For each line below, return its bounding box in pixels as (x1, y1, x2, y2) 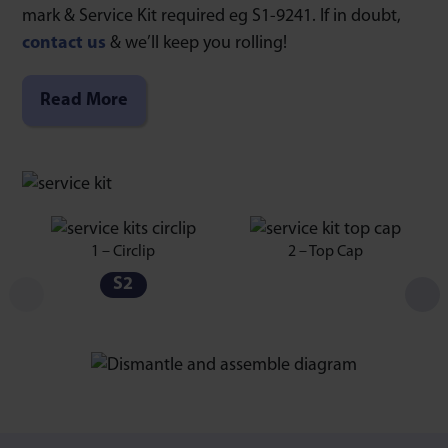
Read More (40, 90, 128, 110)
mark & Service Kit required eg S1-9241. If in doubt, (22, 6, 401, 26)
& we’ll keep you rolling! (106, 33, 287, 53)
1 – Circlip (91, 243, 155, 260)
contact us (22, 33, 106, 53)
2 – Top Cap (287, 243, 363, 260)
